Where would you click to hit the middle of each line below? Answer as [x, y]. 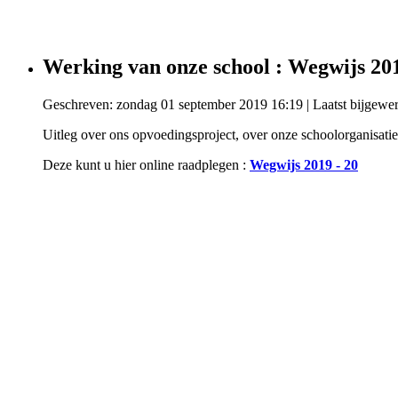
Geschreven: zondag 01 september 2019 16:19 [173, 104]
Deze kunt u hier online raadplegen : [146, 164]
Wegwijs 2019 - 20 [304, 164]
